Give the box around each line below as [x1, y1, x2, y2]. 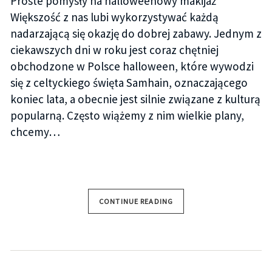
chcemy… [10, 124, 60, 140]
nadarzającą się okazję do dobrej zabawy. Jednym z [10, 26, 262, 41]
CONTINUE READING [99, 196, 173, 206]
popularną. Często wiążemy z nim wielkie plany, [10, 108, 244, 123]
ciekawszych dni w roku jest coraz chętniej [10, 42, 219, 58]
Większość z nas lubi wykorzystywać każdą [10, 10, 219, 25]
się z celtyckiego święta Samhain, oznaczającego [10, 75, 248, 90]
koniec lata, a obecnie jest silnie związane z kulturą [10, 92, 260, 107]
